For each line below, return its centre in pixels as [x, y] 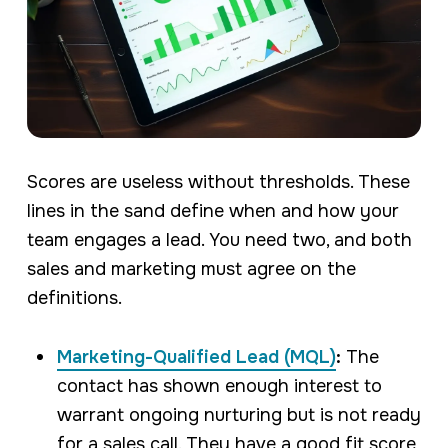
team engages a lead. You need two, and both [219, 239]
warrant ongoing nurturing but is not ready [238, 414]
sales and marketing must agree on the [191, 268]
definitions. [74, 297]
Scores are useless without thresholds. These [218, 181]
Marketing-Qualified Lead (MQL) [196, 356]
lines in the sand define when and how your [212, 210]
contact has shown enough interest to [219, 385]
